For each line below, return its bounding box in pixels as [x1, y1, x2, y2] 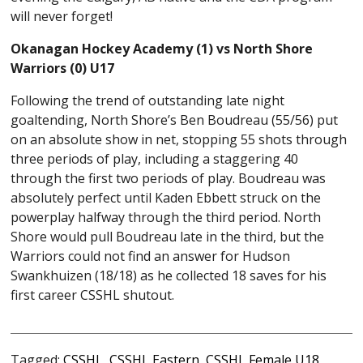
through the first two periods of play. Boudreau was [11, 169, 327, 187]
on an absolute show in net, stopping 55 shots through [11, 130, 348, 148]
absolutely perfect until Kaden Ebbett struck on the [11, 188, 322, 207]
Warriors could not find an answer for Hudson [11, 246, 291, 265]
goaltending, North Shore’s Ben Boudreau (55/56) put [11, 110, 339, 129]
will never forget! [11, 6, 113, 25]
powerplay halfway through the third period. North [11, 207, 322, 226]
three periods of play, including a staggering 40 [11, 149, 299, 168]
